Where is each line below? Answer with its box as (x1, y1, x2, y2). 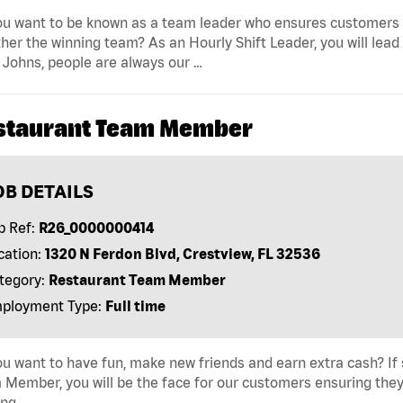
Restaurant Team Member (48, 271, 226, 288)
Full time (104, 297, 166, 314)
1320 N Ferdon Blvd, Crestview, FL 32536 (44, 245, 320, 262)
